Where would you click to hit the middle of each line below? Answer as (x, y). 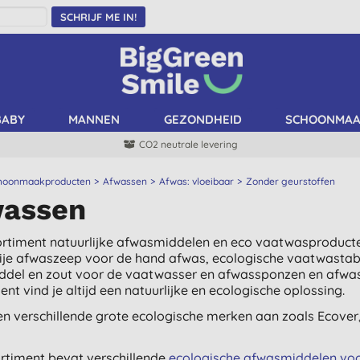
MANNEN (94, 119)
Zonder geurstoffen (290, 181)
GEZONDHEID (202, 119)
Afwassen (125, 181)
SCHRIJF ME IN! (98, 17)
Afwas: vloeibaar (196, 181)
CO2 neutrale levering (188, 144)
